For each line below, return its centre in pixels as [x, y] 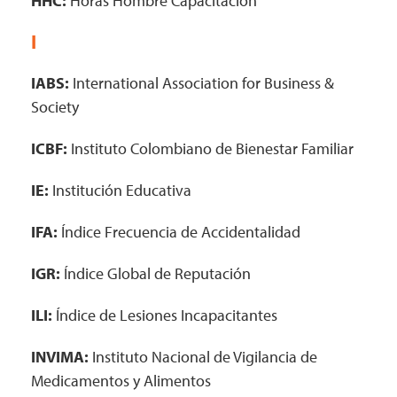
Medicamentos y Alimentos [121, 381]
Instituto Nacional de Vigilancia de [205, 357]
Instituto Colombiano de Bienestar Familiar [210, 148]
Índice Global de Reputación [156, 273]
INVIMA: [62, 357]
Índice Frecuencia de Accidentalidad [179, 232]
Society [55, 107]
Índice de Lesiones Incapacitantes [165, 315]
